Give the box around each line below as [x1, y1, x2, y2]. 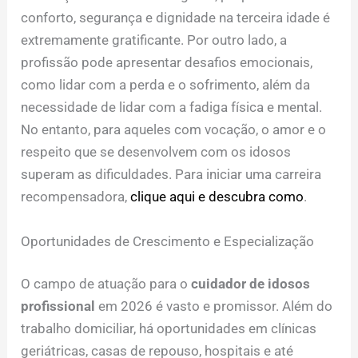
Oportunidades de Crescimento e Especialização [21, 233, 315, 249]
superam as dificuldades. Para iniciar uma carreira [21, 166, 322, 183]
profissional [21, 298, 96, 315]
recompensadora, [21, 189, 131, 205]
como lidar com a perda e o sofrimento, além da [21, 77, 311, 93]
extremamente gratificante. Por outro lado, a [21, 32, 288, 49]
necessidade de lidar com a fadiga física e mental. [21, 99, 323, 116]
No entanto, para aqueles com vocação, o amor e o [21, 121, 327, 138]
